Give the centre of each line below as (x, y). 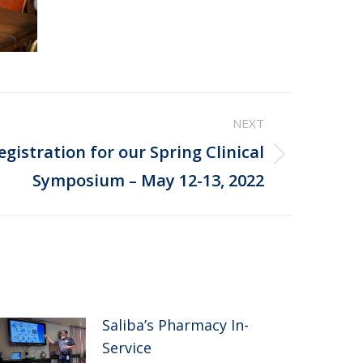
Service (127, 347)
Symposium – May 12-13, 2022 (148, 180)
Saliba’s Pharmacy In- (176, 325)
